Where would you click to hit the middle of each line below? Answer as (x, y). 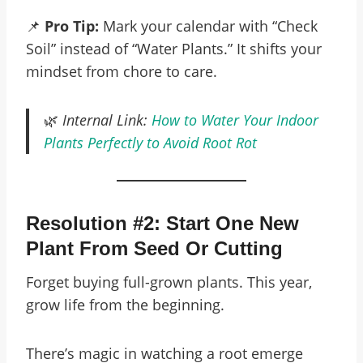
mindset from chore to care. (122, 71)
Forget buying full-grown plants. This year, (169, 282)
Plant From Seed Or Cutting (154, 248)
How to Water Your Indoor (235, 120)
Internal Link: (107, 120)
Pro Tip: (72, 26)
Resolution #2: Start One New (162, 223)
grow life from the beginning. (125, 305)
